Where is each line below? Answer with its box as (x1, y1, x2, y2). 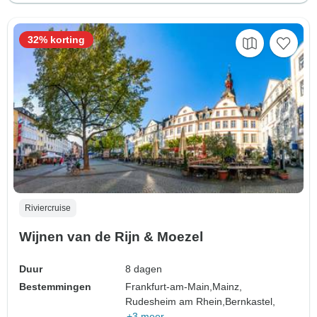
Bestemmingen (19, 280, 91, 292)
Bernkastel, (225, 295, 276, 307)
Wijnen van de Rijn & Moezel (19, 229, 203, 244)
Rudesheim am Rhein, (125, 295, 226, 307)
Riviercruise (25, 202, 71, 213)
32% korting (28, 34, 85, 46)
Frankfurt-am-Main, (125, 280, 213, 292)
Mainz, (212, 280, 243, 292)
